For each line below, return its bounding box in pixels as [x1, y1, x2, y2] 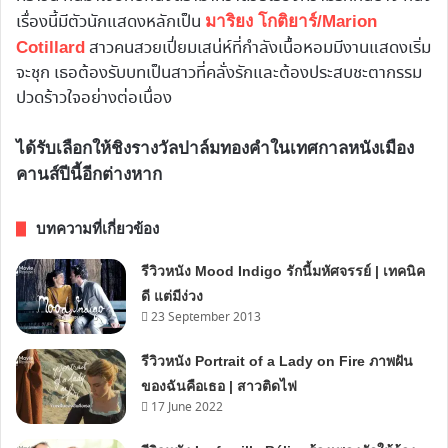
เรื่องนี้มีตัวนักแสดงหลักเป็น [16, 10, 205, 36]
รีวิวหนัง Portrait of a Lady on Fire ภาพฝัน [141, 353, 414, 370]
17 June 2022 [151, 399, 224, 417]
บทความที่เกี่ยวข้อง [36, 220, 159, 238]
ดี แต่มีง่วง [141, 288, 204, 305]
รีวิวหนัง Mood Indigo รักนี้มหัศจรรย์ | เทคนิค [141, 263, 426, 280]
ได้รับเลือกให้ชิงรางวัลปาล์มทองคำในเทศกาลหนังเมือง [16, 139, 414, 159]
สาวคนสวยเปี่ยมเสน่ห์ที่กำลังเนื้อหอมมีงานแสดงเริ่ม [85, 36, 431, 62]
